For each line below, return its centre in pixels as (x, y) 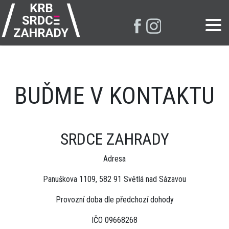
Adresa (114, 159)
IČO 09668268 (114, 220)
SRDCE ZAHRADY (114, 139)
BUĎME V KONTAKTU (114, 96)
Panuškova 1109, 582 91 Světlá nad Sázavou (114, 179)
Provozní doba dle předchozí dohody (114, 200)
